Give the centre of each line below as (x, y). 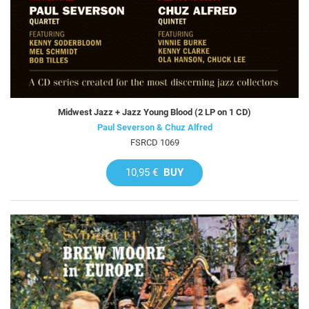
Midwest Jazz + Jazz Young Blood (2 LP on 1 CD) (154, 112)
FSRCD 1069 (154, 142)
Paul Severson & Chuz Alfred (154, 127)
